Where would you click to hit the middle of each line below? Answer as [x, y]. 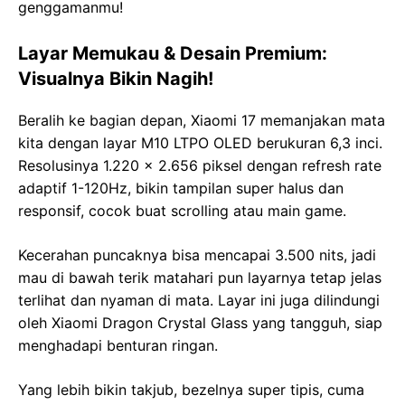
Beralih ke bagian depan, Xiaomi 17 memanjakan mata [202, 120]
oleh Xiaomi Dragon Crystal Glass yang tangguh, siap [200, 322]
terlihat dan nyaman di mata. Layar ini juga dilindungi [199, 300]
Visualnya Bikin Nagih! [116, 78]
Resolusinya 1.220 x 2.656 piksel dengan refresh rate [200, 165]
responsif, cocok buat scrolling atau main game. [182, 210]
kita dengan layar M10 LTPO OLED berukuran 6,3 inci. [200, 142]
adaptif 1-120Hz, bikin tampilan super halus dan [181, 188]
